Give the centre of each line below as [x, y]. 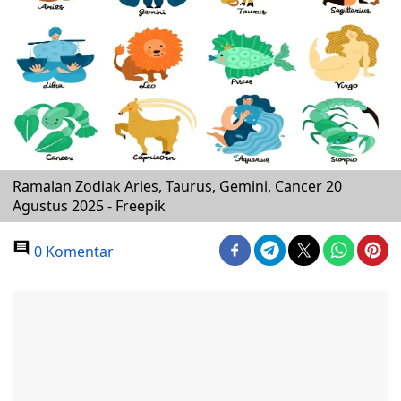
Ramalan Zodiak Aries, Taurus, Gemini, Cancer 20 [177, 186]
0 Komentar [72, 252]
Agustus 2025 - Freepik [89, 206]
